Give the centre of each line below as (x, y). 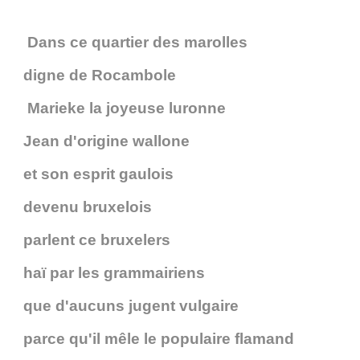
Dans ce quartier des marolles (135, 43)
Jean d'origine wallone (106, 141)
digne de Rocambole (100, 76)
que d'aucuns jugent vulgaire (131, 306)
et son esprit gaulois (98, 174)
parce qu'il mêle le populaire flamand (159, 339)
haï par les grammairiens (114, 273)
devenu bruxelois (88, 207)
